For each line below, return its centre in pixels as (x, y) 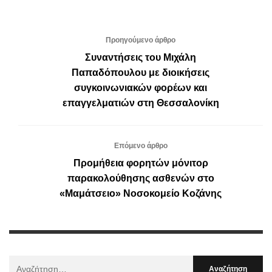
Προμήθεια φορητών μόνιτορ (141, 163)
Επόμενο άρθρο (141, 146)
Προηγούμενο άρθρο (141, 40)
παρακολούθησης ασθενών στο (141, 178)
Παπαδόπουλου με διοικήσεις (141, 73)
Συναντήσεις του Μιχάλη (141, 58)
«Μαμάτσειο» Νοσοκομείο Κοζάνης (141, 194)
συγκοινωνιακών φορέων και (141, 88)
